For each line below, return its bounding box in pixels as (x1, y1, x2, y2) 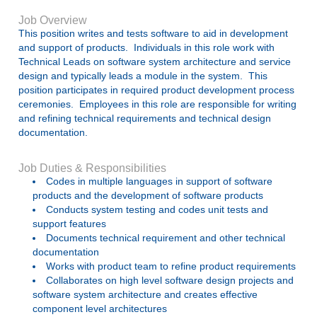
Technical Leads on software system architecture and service (18, 56, 291, 67)
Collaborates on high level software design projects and (46, 275, 294, 286)
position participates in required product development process (18, 84, 294, 96)
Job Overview (18, 14, 87, 26)
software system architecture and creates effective (33, 289, 258, 300)
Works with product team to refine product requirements (46, 260, 296, 272)
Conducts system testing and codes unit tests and (46, 204, 268, 215)
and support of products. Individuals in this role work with (18, 42, 275, 53)
